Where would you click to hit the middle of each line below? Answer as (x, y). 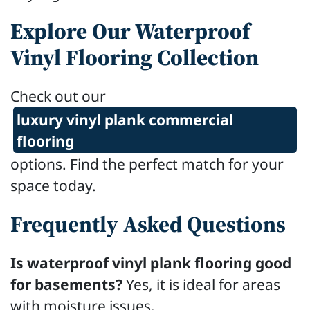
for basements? (66, 284)
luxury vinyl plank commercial (125, 119)
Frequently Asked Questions (148, 224)
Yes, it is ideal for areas (201, 284)
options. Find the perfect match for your (147, 164)
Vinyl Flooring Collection (135, 58)
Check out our (58, 96)
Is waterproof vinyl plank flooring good (151, 262)
